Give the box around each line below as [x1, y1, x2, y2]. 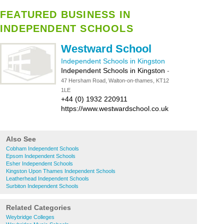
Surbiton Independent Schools [6, 183, 78, 189]
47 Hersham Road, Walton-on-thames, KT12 [61, 77, 169, 83]
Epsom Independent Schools [6, 153, 75, 159]
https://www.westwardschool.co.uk [61, 104, 168, 112]
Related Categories [6, 203, 71, 211]
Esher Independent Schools [6, 160, 73, 166]
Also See [6, 135, 36, 143]
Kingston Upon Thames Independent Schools [6, 168, 115, 174]
